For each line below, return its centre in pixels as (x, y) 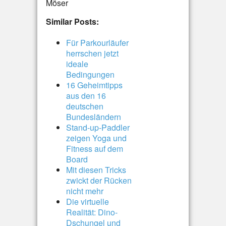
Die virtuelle (88, 202)
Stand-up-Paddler (98, 127)
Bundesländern (94, 117)
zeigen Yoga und (96, 138)
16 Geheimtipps (94, 85)
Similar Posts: (72, 21)
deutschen (85, 106)
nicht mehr (85, 191)
